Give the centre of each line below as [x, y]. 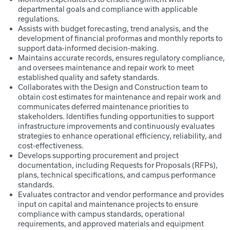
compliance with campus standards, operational [101, 214]
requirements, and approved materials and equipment [111, 224]
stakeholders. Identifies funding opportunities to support [116, 116]
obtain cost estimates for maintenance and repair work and [119, 97]
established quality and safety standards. [89, 77]
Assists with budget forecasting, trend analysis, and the [113, 28]
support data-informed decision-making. [88, 48]
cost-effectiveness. [51, 146]
